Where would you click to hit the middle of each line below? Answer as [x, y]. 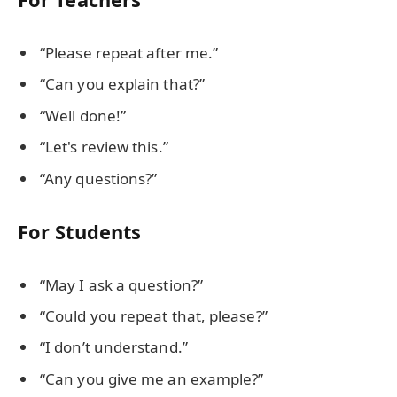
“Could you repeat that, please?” [154, 315]
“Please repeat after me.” [129, 52]
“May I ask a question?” [121, 284]
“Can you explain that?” [122, 84]
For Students [80, 231]
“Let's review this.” [104, 147]
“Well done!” [83, 115]
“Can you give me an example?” [152, 378]
